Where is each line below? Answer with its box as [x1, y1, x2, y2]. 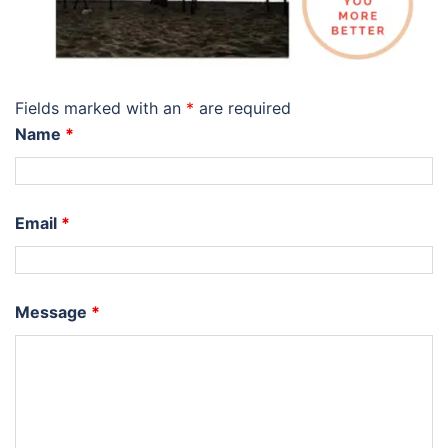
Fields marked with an [15, 98, 186, 119]
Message [15, 302, 91, 323]
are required [194, 98, 291, 119]
